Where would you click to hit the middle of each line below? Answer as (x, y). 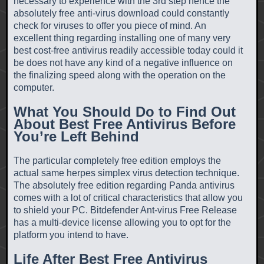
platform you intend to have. (71, 235)
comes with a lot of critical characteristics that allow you (128, 197)
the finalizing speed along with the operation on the (120, 75)
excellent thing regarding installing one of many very (122, 38)
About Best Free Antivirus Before (125, 124)
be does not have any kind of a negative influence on (123, 62)
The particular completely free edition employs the (117, 160)
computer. (34, 87)
